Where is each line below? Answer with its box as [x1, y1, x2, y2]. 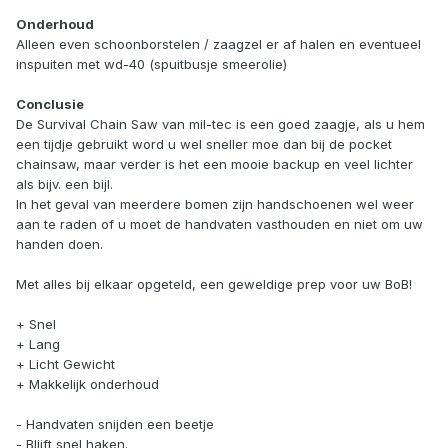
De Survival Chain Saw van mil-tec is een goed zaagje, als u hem [16, 116, 425, 133]
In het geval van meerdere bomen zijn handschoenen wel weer [16, 196, 414, 213]
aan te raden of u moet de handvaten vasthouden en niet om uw [16, 216, 423, 233]
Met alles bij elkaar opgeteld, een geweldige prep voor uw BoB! [16, 276, 412, 293]
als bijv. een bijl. [16, 176, 113, 193]
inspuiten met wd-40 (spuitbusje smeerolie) [16, 56, 287, 73]
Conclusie [16, 96, 84, 113]
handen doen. [16, 236, 103, 253]
